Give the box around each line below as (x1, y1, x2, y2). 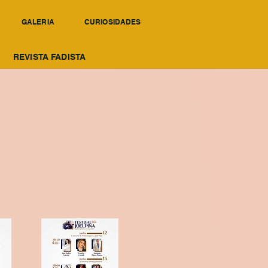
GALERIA (22, 17, 54, 26)
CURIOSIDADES (84, 17, 141, 26)
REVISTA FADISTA (13, 52, 86, 62)
